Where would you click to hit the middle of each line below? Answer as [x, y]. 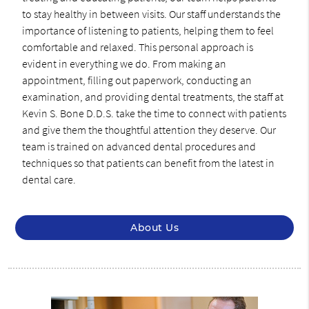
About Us [154, 227]
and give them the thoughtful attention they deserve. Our [149, 129]
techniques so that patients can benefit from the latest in [148, 162]
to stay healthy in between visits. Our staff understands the [151, 13]
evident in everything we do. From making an [124, 63]
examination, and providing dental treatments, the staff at [152, 96]
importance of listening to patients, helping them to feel [148, 30]
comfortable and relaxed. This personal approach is [137, 47]
